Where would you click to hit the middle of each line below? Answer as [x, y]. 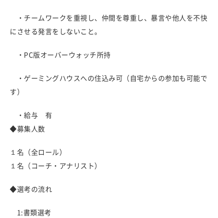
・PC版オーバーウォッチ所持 [60, 55]
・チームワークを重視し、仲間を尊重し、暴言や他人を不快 [109, 18]
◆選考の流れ [31, 189]
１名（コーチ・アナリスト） [56, 166]
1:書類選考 [31, 213]
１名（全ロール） [38, 152]
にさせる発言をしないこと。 [56, 32]
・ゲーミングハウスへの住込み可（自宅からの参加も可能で [109, 78]
